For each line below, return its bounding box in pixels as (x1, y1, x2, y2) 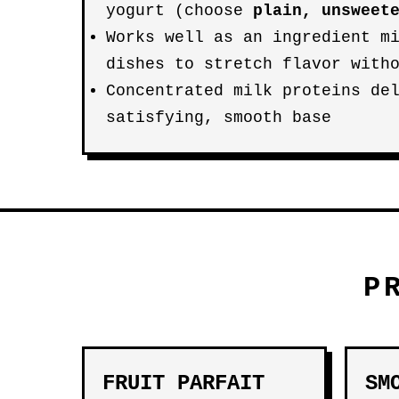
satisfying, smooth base (106, 109, 331, 126)
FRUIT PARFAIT (102, 371, 265, 395)
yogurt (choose (106, 2, 253, 20)
